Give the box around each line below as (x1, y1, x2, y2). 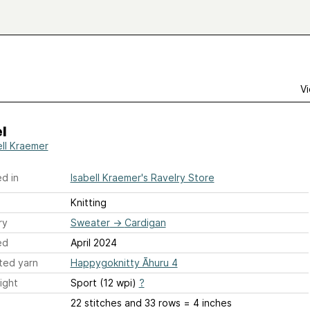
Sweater (70, 217, 110, 228)
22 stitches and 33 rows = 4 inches (70, 297, 232, 309)
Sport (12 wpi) (70, 277, 139, 289)
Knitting (70, 197, 107, 208)
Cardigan (124, 217, 166, 228)
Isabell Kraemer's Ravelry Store (70, 172, 215, 183)
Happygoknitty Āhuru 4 (70, 257, 178, 268)
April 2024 (70, 237, 117, 248)
